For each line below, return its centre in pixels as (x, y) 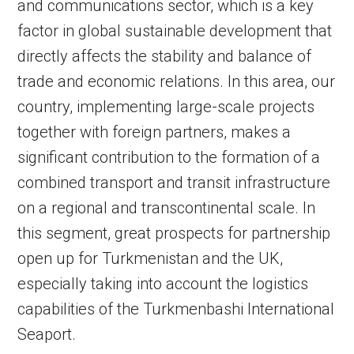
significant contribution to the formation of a (169, 158)
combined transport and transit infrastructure (174, 183)
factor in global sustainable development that (175, 31)
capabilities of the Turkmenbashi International (176, 309)
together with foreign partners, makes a (154, 132)
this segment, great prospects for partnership (174, 233)
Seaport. (47, 335)
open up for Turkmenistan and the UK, (151, 259)
